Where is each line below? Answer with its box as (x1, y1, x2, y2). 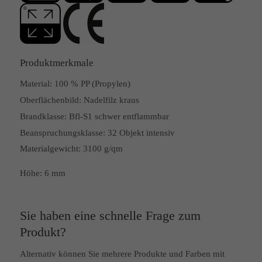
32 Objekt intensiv (107, 128, 175, 138)
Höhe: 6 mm (19, 168, 65, 178)
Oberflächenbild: (19, 95, 81, 105)
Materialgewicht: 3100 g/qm (19, 144, 123, 154)
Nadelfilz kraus (83, 95, 139, 105)
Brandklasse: (19, 112, 67, 122)
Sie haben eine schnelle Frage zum (19, 208, 201, 223)
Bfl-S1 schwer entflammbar (68, 112, 169, 122)
